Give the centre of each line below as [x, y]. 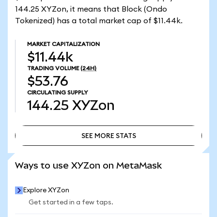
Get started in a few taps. [71, 202]
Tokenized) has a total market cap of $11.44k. [99, 21]
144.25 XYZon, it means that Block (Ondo [91, 9]
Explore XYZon [46, 190]
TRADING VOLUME [53, 68]
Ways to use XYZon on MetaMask [88, 165]
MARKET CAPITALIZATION [63, 44]
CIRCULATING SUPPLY [57, 93]
